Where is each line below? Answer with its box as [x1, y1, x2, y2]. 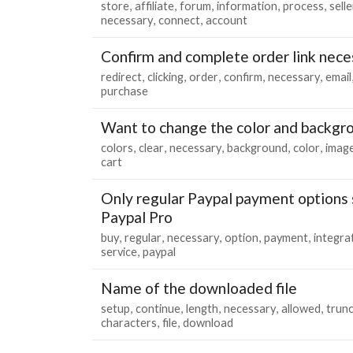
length [186, 301, 218, 315]
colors [101, 140, 133, 154]
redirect [101, 69, 142, 84]
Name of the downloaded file [101, 278, 297, 297]
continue [136, 301, 180, 315]
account [206, 13, 247, 27]
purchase [101, 84, 148, 98]
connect [158, 13, 200, 27]
